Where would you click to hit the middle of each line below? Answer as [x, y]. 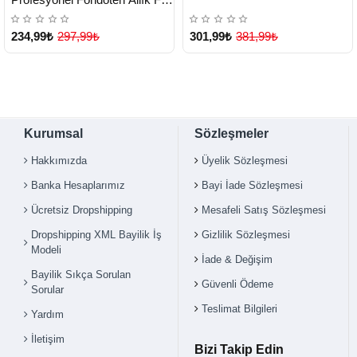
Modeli [46, 250]
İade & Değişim [237, 260]
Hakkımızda [59, 161]
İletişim [48, 339]
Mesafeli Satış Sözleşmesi [264, 210]
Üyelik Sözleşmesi [245, 161]
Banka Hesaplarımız [78, 186]
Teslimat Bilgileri [239, 309]
